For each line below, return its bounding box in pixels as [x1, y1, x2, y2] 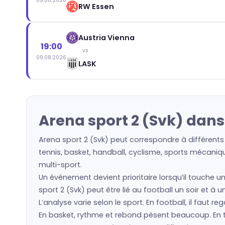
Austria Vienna [78, 32, 135, 43]
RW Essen [78, 1, 114, 12]
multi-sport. [39, 160, 82, 170]
